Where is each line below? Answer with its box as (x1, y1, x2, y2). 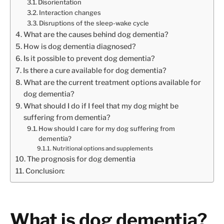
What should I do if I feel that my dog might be (23, 101, 178, 111)
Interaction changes (39, 8, 101, 17)
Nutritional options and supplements (52, 145, 153, 152)
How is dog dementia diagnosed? (23, 42, 136, 51)
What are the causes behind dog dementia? (23, 30, 168, 39)
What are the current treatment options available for (23, 78, 201, 87)
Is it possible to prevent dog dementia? (23, 54, 155, 63)
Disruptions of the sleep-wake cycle (39, 19, 149, 27)
